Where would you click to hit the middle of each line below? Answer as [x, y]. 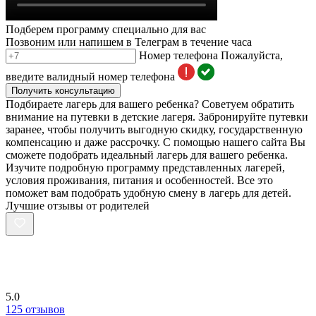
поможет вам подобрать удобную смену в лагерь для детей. [148, 193]
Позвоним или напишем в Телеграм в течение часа [129, 42]
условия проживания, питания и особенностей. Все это [139, 180]
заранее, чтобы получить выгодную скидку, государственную [154, 129]
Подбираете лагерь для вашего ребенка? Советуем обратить [150, 104]
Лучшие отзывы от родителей [78, 205]
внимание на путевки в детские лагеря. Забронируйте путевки [157, 116]
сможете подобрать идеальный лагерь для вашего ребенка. [147, 154]
